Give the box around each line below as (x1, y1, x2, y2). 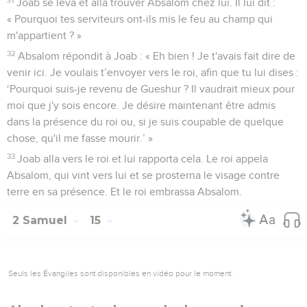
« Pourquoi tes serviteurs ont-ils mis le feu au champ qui (7, 13, 273, 25)
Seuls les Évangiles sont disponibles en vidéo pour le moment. (8, 268, 233, 278)
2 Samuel (12, 213, 71, 227)
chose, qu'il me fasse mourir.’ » (7, 132, 153, 144)
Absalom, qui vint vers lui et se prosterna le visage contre (7, 169, 280, 181)
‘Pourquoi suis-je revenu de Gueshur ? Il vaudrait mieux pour (7, 83, 295, 95)
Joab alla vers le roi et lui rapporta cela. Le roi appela (17, 153, 269, 164)
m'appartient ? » (7, 29, 82, 41)
